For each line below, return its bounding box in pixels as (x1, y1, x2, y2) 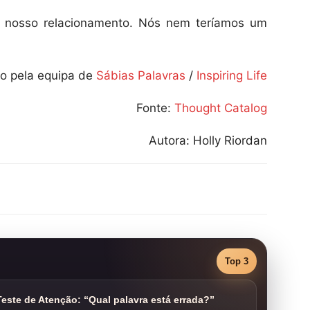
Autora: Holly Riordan (149, 134, 267, 147)
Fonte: (136, 101, 174, 115)
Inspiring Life (197, 69, 267, 82)
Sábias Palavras (96, 69, 185, 82)
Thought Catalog (174, 101, 267, 115)
